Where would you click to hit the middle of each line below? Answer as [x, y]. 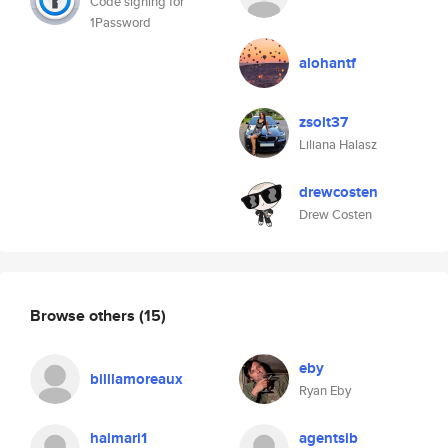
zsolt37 [323, 122]
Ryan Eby [325, 390]
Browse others [84, 315]
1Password [120, 22]
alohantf [327, 63]
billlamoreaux [136, 379]
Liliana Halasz [338, 144]
